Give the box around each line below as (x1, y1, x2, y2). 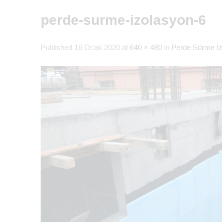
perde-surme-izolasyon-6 (41, 12, 206, 28)
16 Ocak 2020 (74, 44, 120, 52)
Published (41, 44, 74, 52)
